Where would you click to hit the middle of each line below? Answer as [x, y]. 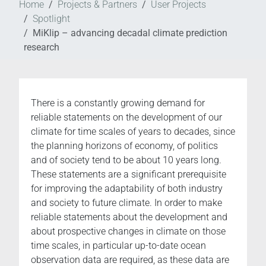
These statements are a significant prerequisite [129, 175]
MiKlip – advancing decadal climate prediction [130, 33]
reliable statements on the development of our [126, 118]
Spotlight [51, 19]
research [42, 47]
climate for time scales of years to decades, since [133, 132]
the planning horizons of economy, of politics [124, 146]
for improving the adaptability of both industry [127, 189]
